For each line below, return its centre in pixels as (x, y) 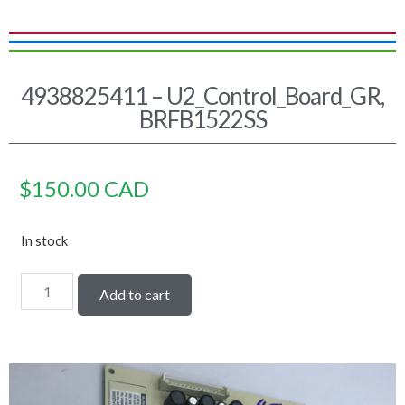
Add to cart (135, 295)
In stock (44, 241)
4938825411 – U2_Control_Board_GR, (202, 96)
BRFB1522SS (202, 119)
